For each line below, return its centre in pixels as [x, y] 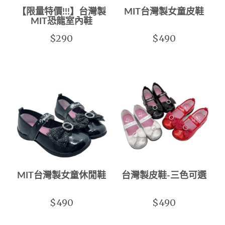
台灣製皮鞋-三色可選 [164, 176]
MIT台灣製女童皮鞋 [164, 12]
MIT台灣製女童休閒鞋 [61, 176]
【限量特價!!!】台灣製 [61, 12]
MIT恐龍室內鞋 [61, 21]
